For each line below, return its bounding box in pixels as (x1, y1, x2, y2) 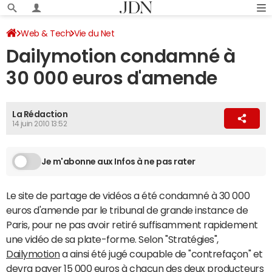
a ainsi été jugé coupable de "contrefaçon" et (59, 249, 263, 259)
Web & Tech (21, 29, 71, 38)
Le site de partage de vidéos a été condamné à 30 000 (6, 191, 250, 200)
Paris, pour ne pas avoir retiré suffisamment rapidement (6, 220, 258, 229)
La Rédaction (12, 110, 68, 118)
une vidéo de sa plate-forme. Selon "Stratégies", (6, 234, 219, 244)
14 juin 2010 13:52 (12, 120, 67, 127)
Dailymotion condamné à (6, 47, 236, 66)
